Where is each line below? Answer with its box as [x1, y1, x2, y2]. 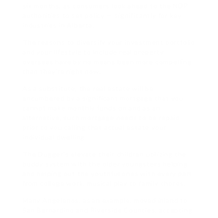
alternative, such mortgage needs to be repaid [22, 113, 180, 122]
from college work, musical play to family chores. [22, 179, 186, 188]
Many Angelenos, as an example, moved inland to [22, 196, 188, 205]
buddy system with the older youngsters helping [22, 160, 188, 168]
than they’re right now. [22, 67, 101, 76]
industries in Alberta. [22, 21, 94, 30]
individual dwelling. [22, 133, 87, 142]
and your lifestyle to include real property [22, 48, 164, 56]
